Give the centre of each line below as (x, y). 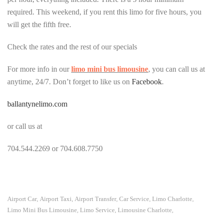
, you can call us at (177, 69)
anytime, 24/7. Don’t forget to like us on (70, 82)
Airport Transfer (95, 199)
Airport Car (22, 199)
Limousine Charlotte (145, 210)
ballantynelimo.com (37, 104)
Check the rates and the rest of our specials (72, 47)
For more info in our (39, 69)
